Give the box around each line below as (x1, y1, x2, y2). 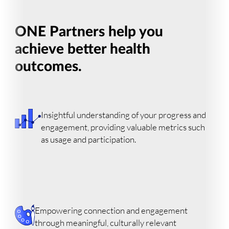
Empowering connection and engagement (34, 205, 188, 216)
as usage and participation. (41, 133, 136, 145)
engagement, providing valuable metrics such (41, 121, 205, 132)
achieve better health (15, 41, 151, 57)
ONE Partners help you (15, 24, 164, 39)
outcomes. (15, 59, 82, 74)
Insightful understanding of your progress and (41, 109, 207, 120)
